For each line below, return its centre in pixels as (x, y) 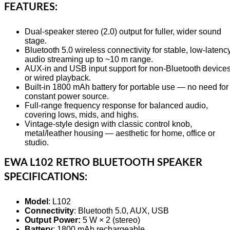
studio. (37, 142)
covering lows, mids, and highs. (82, 115)
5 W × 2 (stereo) (110, 220)
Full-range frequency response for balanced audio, (116, 106)
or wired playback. (58, 78)
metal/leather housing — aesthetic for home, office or (120, 133)
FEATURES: (31, 7)
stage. (36, 41)
